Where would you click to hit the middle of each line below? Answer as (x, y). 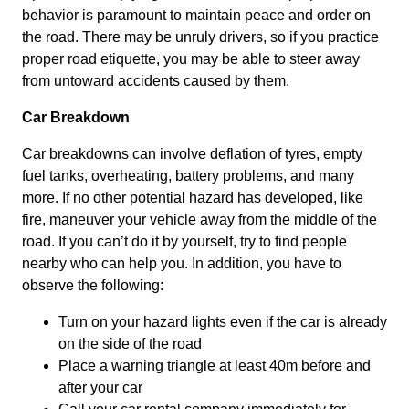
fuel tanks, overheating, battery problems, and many (188, 176)
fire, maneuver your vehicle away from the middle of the (199, 220)
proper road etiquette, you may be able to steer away (191, 59)
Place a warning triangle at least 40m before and (215, 366)
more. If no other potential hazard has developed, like (193, 198)
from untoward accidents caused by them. (156, 81)
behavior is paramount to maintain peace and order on (196, 16)
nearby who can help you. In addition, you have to (182, 264)
